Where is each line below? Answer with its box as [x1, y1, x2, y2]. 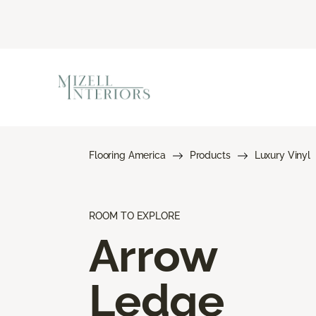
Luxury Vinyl [254, 149, 310, 161]
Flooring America [89, 149, 166, 161]
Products [189, 149, 231, 161]
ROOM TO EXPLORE [89, 209, 180, 221]
